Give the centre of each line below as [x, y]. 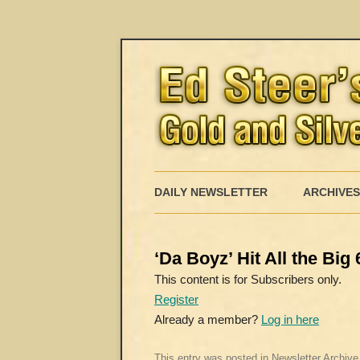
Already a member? [208, 319]
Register [176, 299]
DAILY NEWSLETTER [211, 192]
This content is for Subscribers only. [248, 279]
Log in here [290, 319]
